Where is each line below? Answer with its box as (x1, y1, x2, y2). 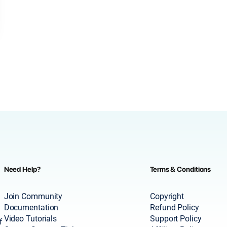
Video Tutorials (4, 214, 57, 224)
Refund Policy (150, 203, 199, 213)
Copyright (150, 192, 184, 202)
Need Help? (4, 165, 41, 173)
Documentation (4, 203, 59, 213)
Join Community (4, 192, 63, 202)
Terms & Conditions (150, 165, 211, 173)
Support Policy (150, 214, 202, 224)
